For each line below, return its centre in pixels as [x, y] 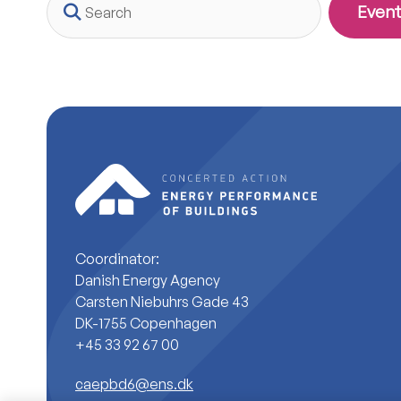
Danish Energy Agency [148, 280]
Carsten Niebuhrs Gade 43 [162, 301]
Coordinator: [117, 258]
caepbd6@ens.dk [134, 384]
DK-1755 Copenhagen [146, 323]
